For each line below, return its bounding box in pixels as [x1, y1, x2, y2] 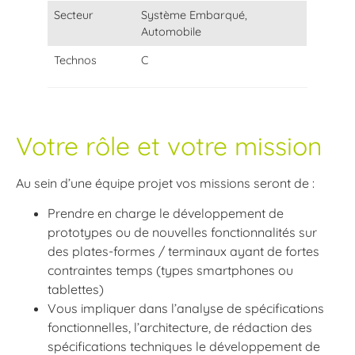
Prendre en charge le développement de [48, 205, 284, 222]
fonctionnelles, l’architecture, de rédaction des [48, 319, 312, 336]
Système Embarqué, [141, 7, 248, 22]
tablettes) [48, 281, 104, 298]
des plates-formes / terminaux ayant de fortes [48, 243, 319, 260]
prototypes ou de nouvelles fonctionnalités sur [48, 224, 317, 241]
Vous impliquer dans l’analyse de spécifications [48, 300, 324, 317]
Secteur [54, 7, 94, 22]
